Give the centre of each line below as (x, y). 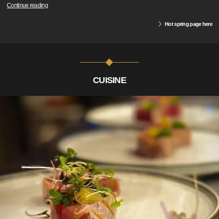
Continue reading (27, 5)
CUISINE (109, 80)
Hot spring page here (188, 24)
